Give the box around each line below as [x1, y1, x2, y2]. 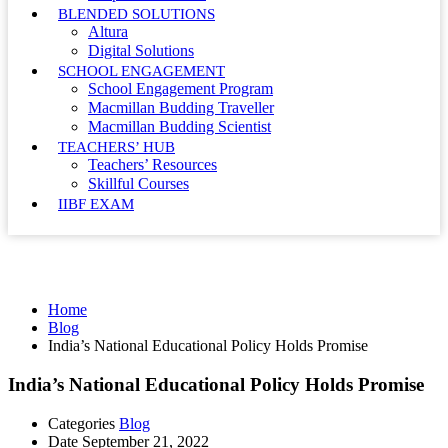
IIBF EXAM [58, 195, 134, 212]
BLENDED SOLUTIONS [58, 5, 215, 22]
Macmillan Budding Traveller [88, 98, 274, 116]
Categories [48, 414, 115, 432]
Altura [88, 22, 128, 40]
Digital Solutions [88, 41, 194, 59]
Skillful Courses [88, 174, 189, 192]
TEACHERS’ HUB [58, 138, 175, 155]
